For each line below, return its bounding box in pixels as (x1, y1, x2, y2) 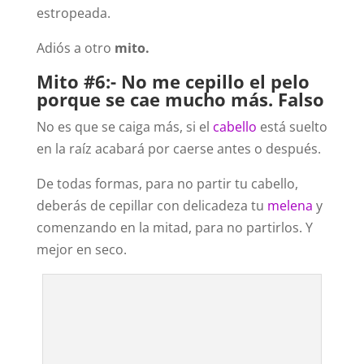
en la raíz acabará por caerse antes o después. (36, 140, 321, 158)
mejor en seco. (36, 240, 127, 259)
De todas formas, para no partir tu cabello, (36, 175, 298, 193)
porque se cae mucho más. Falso (36, 87, 324, 112)
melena (266, 197, 313, 215)
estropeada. (36, 4, 110, 23)
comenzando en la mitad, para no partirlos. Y (36, 219, 313, 237)
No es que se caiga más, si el (36, 118, 213, 136)
